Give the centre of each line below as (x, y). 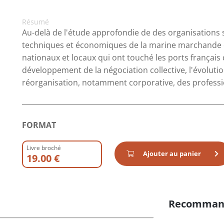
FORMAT (39, 125)
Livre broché (44, 148)
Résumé (35, 22)
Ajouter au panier (172, 153)
